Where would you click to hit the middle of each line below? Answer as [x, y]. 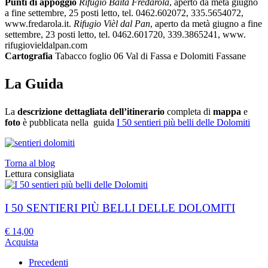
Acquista [22, 242]
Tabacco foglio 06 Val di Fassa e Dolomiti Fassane [150, 56]
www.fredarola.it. [39, 24]
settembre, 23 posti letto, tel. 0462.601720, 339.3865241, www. [125, 35]
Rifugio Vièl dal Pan [112, 24]
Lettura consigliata [39, 174]
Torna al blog [30, 163]
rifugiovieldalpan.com [46, 45]
